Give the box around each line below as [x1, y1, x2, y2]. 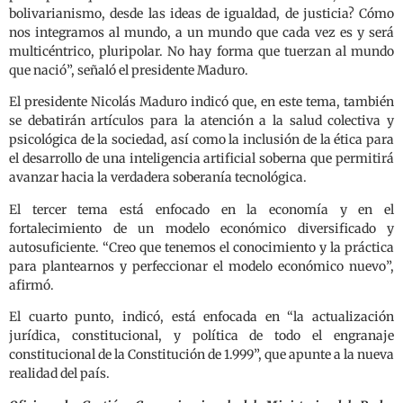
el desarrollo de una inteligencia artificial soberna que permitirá [9, 150, 394, 167]
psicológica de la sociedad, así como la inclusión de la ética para [9, 131, 394, 148]
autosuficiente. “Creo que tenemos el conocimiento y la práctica [9, 238, 394, 255]
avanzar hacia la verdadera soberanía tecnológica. [9, 169, 307, 186]
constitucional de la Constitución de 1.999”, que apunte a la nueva [9, 346, 394, 363]
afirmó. [9, 276, 54, 293]
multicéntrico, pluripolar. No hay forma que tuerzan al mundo [9, 43, 394, 60]
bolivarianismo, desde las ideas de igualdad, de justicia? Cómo [9, 5, 394, 22]
